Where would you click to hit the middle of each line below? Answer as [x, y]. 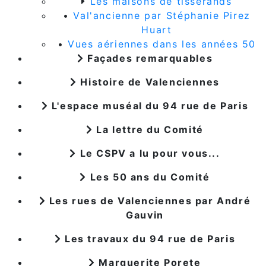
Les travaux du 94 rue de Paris [148, 238]
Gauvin [145, 215]
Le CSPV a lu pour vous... [148, 153]
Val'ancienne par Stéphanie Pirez [162, 15]
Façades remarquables [148, 58]
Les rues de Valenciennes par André [148, 200]
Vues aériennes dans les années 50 [162, 44]
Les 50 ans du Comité [148, 177]
